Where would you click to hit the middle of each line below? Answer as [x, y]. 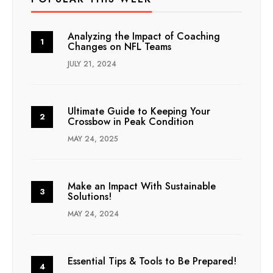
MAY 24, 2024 [93, 214]
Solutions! [90, 196]
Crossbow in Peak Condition [131, 121]
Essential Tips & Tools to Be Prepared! [152, 261]
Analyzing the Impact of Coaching [144, 36]
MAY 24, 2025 [93, 139]
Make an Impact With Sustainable [142, 186]
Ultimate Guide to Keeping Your [139, 111]
